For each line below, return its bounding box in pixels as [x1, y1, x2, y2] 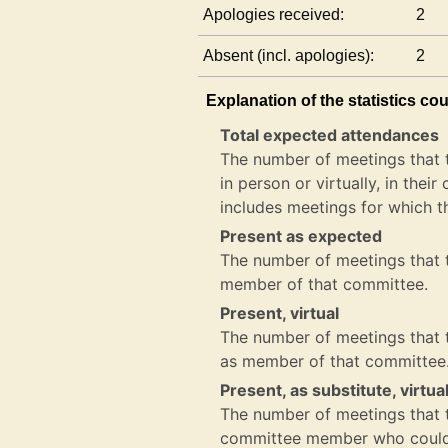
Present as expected [220, 226, 383, 246]
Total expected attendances [220, 125, 440, 145]
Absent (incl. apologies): [203, 47, 375, 64]
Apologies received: [203, 6, 345, 23]
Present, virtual [220, 303, 340, 323]
